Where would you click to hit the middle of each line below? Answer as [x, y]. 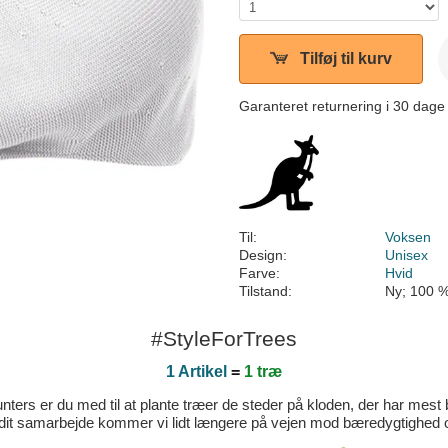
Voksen [408, 237]
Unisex [407, 255]
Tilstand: [265, 291]
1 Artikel [196, 371]
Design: [263, 255]
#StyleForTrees [224, 338]
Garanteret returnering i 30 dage [342, 106]
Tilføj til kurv [346, 58]
